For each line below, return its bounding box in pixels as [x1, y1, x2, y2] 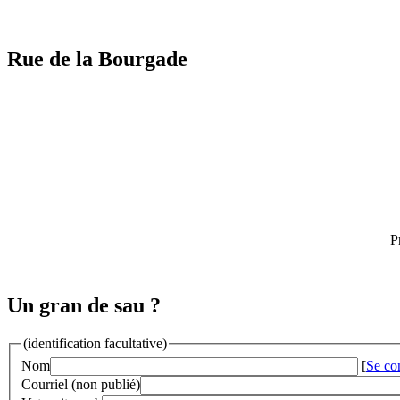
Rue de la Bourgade [7, 47, 187, 71]
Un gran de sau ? [7, 294, 161, 318]
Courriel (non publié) [21, 376, 140, 392]
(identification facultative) [23, 336, 167, 352]
